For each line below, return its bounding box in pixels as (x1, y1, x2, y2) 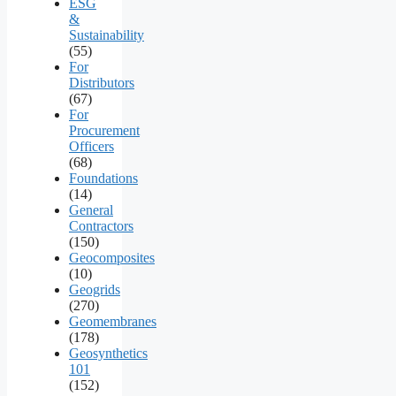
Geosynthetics (69, 345, 148, 361)
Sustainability (69, 27, 144, 42)
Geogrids (69, 281, 120, 297)
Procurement (69, 122, 140, 138)
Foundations (69, 170, 138, 186)
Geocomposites (69, 249, 155, 265)
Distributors (69, 74, 134, 90)
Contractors (69, 217, 133, 233)
